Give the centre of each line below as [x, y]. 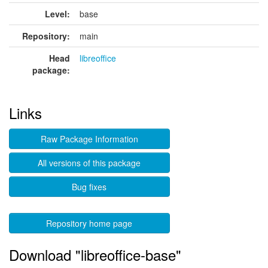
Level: [57, 14]
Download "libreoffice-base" [95, 255]
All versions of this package [89, 163]
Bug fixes [89, 187]
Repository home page [89, 223]
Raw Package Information [89, 139]
